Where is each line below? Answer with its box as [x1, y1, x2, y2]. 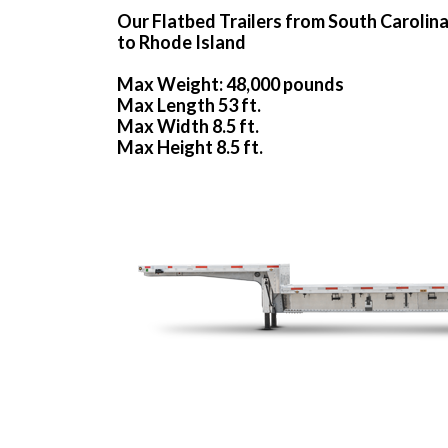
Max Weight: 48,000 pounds [117, 73, 344, 96]
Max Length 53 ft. [117, 94, 261, 117]
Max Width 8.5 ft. [117, 115, 259, 138]
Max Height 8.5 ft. [117, 136, 263, 159]
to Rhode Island [117, 31, 246, 54]
